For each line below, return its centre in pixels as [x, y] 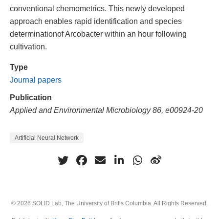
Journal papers [36, 79]
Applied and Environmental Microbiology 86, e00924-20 [106, 110]
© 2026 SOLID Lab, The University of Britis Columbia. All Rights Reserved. [109, 204]
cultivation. [28, 46]
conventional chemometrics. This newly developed [97, 8]
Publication [31, 97]
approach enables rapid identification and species [96, 21]
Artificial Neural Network [47, 138]
